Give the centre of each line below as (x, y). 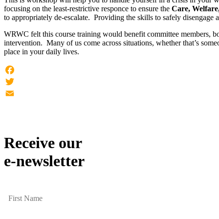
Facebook (19, 81)
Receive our (43, 142)
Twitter (15, 93)
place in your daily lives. (42, 51)
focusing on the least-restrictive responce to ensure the (88, 8)
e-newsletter (44, 161)
